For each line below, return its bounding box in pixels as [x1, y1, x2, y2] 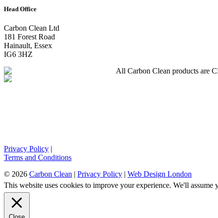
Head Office [4, 5, 36, 13]
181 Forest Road [4, 33, 55, 41]
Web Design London [127, 170, 192, 179]
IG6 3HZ [4, 50, 33, 59]
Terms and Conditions [4, 153, 72, 162]
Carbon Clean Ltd [4, 24, 59, 33]
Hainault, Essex [4, 41, 52, 50]
